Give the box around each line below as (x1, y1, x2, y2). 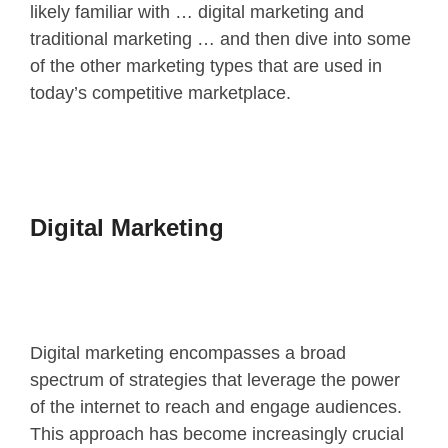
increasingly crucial (247, 423, 404, 444)
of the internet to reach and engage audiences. (30, 396, 402, 417)
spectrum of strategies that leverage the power (30, 369, 400, 390)
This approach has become (30, 423, 247, 444)
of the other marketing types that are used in (30, 55, 382, 76)
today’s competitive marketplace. (30, 82, 291, 103)
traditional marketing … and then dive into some (30, 28, 411, 49)
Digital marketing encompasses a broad (30, 342, 346, 363)
